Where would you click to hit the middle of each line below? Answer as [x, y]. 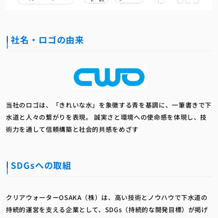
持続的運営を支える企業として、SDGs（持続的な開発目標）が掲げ [107, 209]
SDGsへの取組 [41, 165]
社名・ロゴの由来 [48, 39]
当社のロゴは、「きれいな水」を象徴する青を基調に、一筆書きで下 [109, 105]
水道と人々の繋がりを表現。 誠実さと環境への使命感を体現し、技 [107, 117]
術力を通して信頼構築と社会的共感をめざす [72, 129]
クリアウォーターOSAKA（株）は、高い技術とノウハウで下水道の [107, 197]
